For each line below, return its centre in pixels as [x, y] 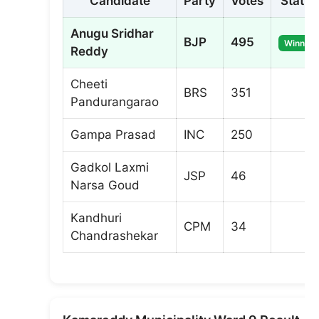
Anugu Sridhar [112, 33]
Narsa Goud [105, 185]
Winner [299, 43]
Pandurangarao [115, 101]
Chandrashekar [114, 235]
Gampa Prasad [113, 134]
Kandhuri [96, 218]
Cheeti [89, 84]
